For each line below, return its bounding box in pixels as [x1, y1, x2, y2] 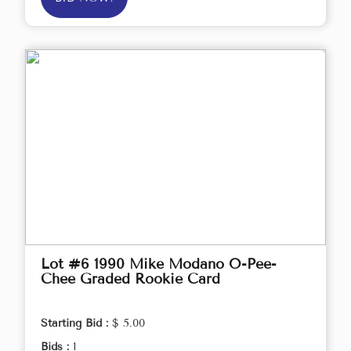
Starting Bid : [41, 317, 112, 331]
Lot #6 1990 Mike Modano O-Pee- [41, 255, 277, 273]
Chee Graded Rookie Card [41, 270, 220, 288]
